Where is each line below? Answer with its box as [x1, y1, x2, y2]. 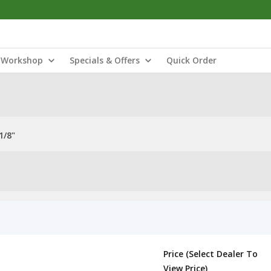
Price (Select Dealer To [163, 248, 258, 260]
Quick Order [166, 54, 217, 66]
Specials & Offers [70, 54, 140, 66]
